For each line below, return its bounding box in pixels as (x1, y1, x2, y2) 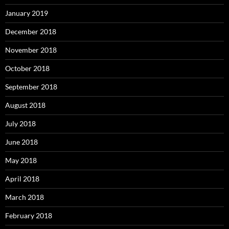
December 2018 (5, 27, 56, 36)
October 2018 (5, 63, 50, 73)
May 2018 (5, 155, 37, 165)
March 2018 (5, 192, 44, 201)
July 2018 (5, 119, 36, 128)
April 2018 (5, 174, 39, 183)
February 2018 (5, 211, 52, 220)
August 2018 (5, 100, 45, 109)
